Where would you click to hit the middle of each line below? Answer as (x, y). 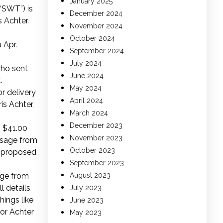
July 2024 (86, 63)
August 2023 (90, 175)
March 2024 (89, 113)
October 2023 (92, 151)
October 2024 (92, 39)
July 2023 (86, 188)
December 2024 (96, 14)
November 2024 (96, 26)
